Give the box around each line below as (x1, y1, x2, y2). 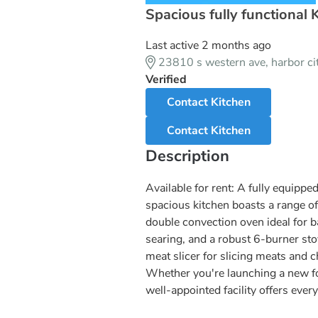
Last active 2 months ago (146, 37, 271, 53)
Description (146, 145, 229, 167)
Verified (146, 71, 187, 87)
